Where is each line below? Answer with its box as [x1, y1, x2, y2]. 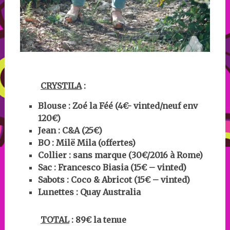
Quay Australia [80, 186, 141, 197]
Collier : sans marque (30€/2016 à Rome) [37, 149, 203, 160]
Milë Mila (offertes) [55, 137, 136, 148]
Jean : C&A [37, 125, 82, 136]
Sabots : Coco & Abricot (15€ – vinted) [37, 174, 190, 185]
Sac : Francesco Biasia [37, 162, 128, 172]
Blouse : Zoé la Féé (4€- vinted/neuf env [37, 100, 198, 111]
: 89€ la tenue [69, 214, 126, 225]
